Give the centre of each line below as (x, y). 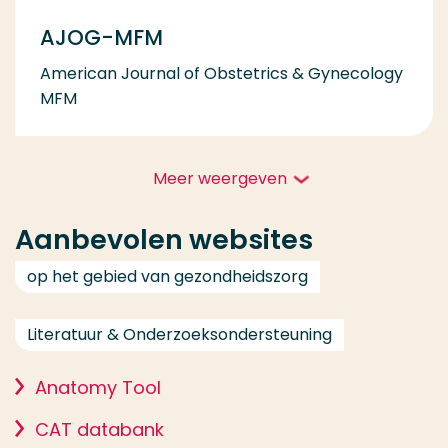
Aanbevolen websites (164, 239)
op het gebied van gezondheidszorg (167, 276)
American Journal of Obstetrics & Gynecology (221, 73)
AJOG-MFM (101, 37)
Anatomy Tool (98, 387)
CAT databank (99, 429)
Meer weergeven (220, 178)
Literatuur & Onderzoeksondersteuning (179, 334)
